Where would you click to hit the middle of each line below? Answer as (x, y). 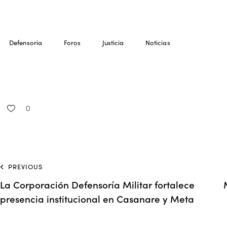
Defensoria (26, 42)
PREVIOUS (25, 167)
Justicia (113, 42)
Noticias (158, 42)
